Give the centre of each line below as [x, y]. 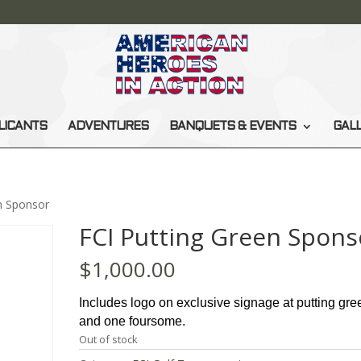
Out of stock [109, 339]
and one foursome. [133, 321]
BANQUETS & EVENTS [232, 127]
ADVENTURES [108, 127]
